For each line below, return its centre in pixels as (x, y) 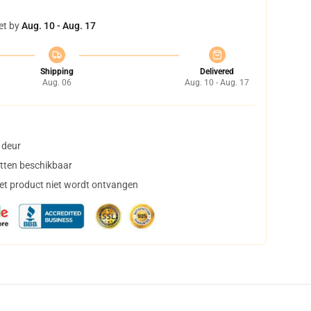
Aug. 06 (57, 83)
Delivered (217, 72)
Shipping (57, 72)
